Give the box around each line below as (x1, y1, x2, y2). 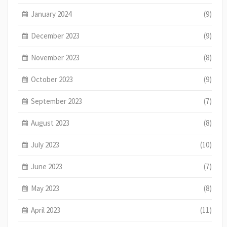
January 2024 (31, 9, 72, 19)
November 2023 (31, 52, 80, 62)
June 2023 (31, 161, 63, 171)
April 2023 (31, 205, 61, 215)
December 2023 (31, 30, 80, 41)
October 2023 (31, 74, 73, 84)
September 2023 (31, 96, 83, 106)
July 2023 (31, 139, 60, 149)
